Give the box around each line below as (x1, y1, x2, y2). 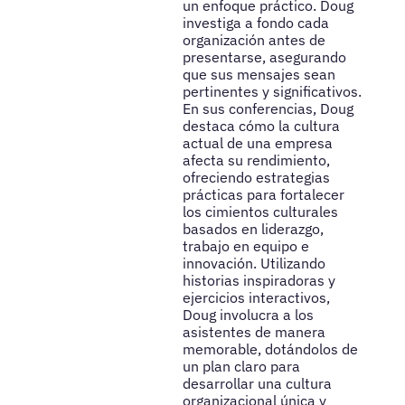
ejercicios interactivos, (182, 287, 330, 306)
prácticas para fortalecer (182, 184, 344, 203)
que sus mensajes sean (182, 64, 335, 83)
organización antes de (182, 30, 325, 49)
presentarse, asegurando (182, 47, 346, 66)
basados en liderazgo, (182, 219, 324, 238)
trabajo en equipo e (182, 236, 309, 255)
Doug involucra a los (182, 305, 314, 324)
